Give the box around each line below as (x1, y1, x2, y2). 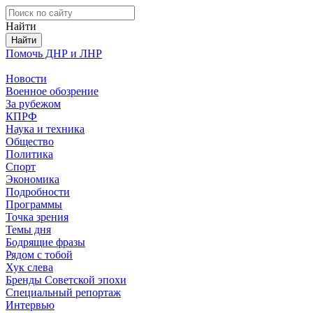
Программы (6, 198, 62, 210)
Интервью (6, 299, 54, 311)
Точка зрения (6, 211, 68, 223)
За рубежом (6, 98, 61, 110)
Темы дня (6, 224, 51, 235)
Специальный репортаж (6, 286, 121, 298)
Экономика (6, 173, 59, 185)
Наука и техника (6, 123, 85, 135)
